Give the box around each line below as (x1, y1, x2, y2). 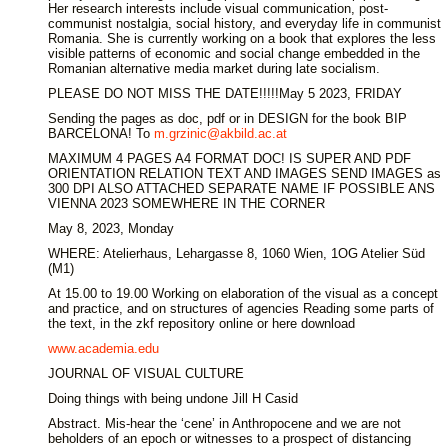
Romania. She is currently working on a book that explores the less (48, 31, 436, 46)
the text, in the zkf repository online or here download (48, 316, 355, 331)
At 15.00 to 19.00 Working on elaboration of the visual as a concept (48, 286, 438, 301)
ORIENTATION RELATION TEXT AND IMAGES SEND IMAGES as (48, 166, 441, 181)
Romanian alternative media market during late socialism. (48, 61, 380, 76)
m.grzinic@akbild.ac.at (154, 126, 287, 141)
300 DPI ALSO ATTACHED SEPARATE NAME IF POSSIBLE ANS (48, 181, 435, 196)
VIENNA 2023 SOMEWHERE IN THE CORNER (48, 196, 325, 211)
